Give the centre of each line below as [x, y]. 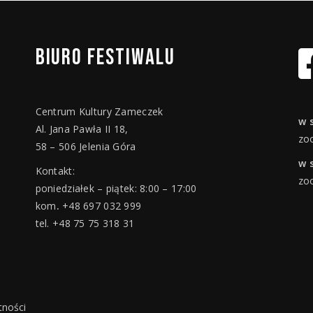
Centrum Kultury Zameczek [99, 111]
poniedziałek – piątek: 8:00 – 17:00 [116, 188]
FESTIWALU [131, 58]
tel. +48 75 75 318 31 [85, 223]
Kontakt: [55, 171]
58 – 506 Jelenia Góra [86, 146]
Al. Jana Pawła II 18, [82, 129]
